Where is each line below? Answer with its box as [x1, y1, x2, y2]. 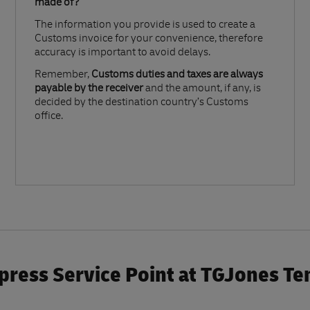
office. [35, 111, 63, 122]
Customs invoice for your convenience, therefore [35, 34, 263, 45]
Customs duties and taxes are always [91, 70, 263, 81]
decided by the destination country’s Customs [35, 98, 248, 109]
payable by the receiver [35, 84, 143, 95]
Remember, [35, 70, 91, 81]
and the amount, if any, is [143, 84, 261, 95]
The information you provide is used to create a [35, 20, 255, 31]
